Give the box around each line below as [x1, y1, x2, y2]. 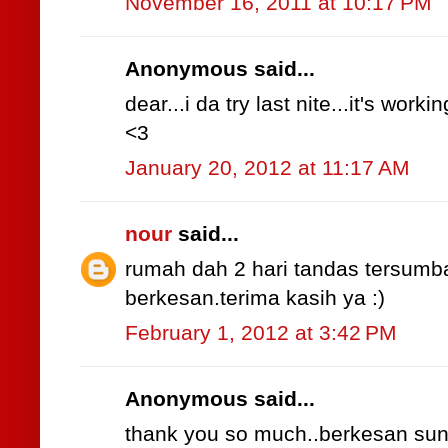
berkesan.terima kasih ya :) [125, 286, 385, 311]
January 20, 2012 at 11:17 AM [125, 156, 410, 181]
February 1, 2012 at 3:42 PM [125, 321, 397, 346]
